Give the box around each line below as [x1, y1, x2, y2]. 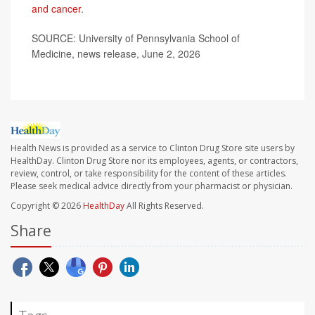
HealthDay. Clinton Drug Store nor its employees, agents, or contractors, [11, 155, 298, 167]
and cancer [32, 1, 81, 15]
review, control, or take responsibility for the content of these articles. [11, 167, 287, 180]
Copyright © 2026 [11, 200, 83, 212]
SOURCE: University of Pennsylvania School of [32, 31, 240, 45]
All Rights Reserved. [124, 200, 204, 212]
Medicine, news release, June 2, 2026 [32, 46, 200, 60]
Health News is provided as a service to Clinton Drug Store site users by [11, 142, 295, 155]
